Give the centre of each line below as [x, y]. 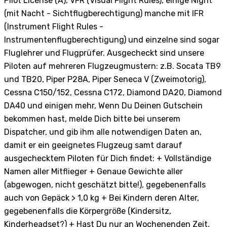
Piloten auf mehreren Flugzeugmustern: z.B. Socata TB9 [112, 66]
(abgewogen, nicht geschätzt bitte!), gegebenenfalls [105, 185]
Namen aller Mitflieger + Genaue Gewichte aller [93, 172]
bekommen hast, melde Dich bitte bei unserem [92, 119]
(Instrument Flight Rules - [54, 27]
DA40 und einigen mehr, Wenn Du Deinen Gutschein [103, 106]
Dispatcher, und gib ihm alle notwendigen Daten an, [103, 132]
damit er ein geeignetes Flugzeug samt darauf [93, 145]
